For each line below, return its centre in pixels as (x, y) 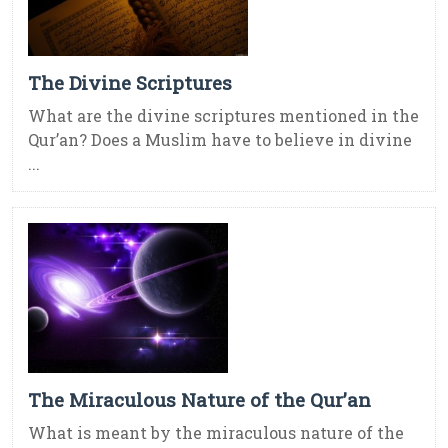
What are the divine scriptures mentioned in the (223, 116)
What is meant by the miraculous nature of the (216, 433)
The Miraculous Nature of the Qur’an (199, 400)
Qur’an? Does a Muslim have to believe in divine (220, 140)
